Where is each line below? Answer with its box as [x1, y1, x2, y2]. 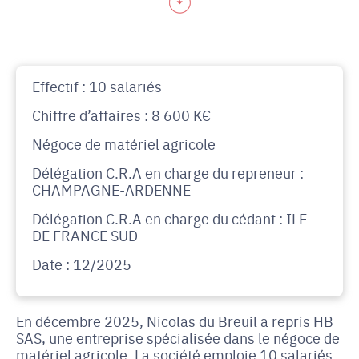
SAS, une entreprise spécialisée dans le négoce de [16, 328, 340, 348]
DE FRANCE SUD [32, 225, 138, 245]
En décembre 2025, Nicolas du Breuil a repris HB [16, 311, 333, 331]
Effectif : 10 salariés [32, 76, 162, 96]
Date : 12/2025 [32, 254, 131, 274]
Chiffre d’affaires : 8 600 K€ [32, 105, 211, 125]
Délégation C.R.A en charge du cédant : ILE [32, 208, 307, 228]
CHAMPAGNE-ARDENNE [32, 179, 191, 200]
